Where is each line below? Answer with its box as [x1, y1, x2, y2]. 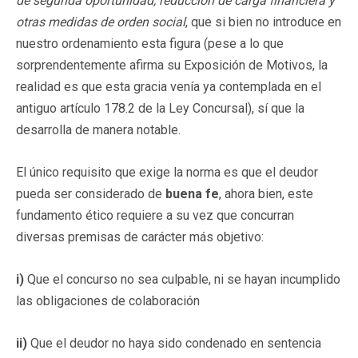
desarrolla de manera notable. [16, 121, 181, 137]
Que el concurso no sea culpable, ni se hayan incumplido [27, 271, 340, 287]
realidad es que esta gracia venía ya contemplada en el [16, 78, 321, 94]
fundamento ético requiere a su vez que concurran [16, 207, 294, 223]
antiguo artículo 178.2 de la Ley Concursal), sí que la [16, 100, 304, 116]
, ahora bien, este [219, 185, 313, 201]
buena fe [165, 185, 219, 201]
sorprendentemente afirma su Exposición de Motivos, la [16, 57, 328, 73]
